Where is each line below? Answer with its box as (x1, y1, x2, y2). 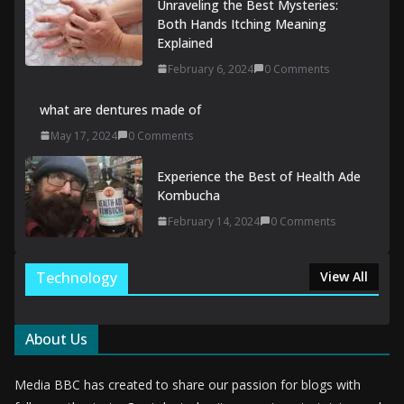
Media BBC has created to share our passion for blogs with (14, 375, 361, 393)
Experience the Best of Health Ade (157, 167, 361, 185)
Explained (157, 33, 213, 51)
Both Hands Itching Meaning (157, 14, 326, 32)
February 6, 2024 (168, 60, 253, 77)
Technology (36, 267, 117, 288)
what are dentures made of (40, 100, 201, 118)
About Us (25, 328, 87, 349)
